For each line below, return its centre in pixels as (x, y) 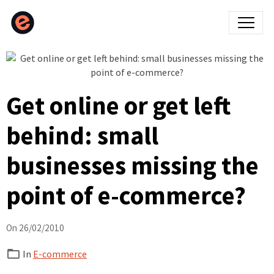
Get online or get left (118, 105)
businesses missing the (132, 165)
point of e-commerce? (126, 195)
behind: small (82, 135)
